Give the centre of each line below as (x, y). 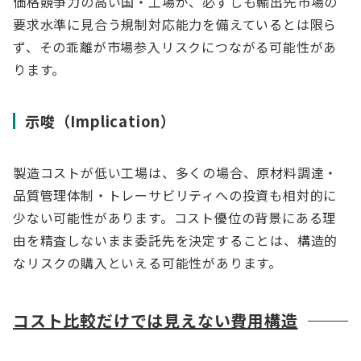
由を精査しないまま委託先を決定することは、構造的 (176, 240)
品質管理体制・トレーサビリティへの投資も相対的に (175, 195)
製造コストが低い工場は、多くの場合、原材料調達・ (176, 172)
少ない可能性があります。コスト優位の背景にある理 (175, 218)
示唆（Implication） (100, 121)
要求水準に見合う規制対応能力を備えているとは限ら (175, 24)
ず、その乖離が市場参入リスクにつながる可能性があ (175, 47)
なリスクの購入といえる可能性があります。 (147, 263)
